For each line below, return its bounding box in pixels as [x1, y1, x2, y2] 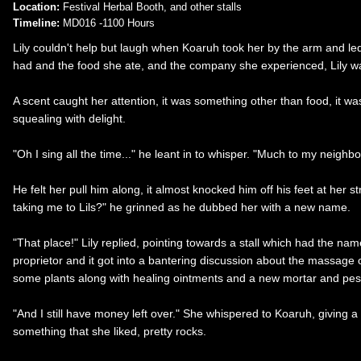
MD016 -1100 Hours [60, 17, 155, 30]
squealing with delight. [13, 111, 126, 125]
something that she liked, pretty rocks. [13, 324, 206, 338]
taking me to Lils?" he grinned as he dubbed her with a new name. [13, 200, 351, 214]
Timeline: [13, 17, 60, 30]
